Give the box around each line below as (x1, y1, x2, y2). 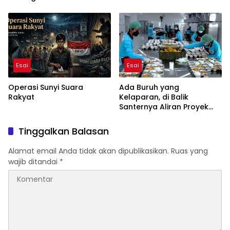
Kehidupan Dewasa (8, 2, 81, 12)
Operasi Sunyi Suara (8, 82, 83, 93)
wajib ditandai (8, 157, 60, 167)
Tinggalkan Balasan (18, 125, 109, 138)
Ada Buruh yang (119, 82, 179, 93)
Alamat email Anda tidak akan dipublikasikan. (8, 146, 169, 157)
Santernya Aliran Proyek (119, 102, 208, 112)
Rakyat (8, 92, 34, 103)
